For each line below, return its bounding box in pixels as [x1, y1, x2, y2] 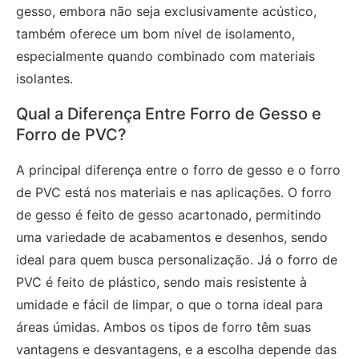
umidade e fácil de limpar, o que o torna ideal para [16, 296, 323, 313]
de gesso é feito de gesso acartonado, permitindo [16, 206, 321, 223]
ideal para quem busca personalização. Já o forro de [16, 251, 337, 268]
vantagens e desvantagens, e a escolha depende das [16, 341, 337, 357]
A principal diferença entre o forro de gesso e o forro [16, 161, 341, 178]
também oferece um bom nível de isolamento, [16, 25, 295, 42]
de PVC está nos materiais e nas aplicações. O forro [16, 184, 332, 200]
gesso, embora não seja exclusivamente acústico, [16, 2, 317, 19]
